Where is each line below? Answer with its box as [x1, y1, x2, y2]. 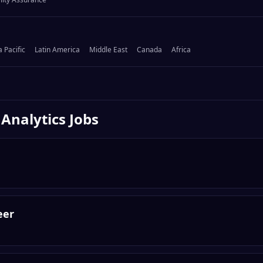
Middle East [89, 45, 127, 55]
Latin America [35, 45, 80, 55]
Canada [137, 45, 162, 55]
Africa [171, 45, 191, 55]
